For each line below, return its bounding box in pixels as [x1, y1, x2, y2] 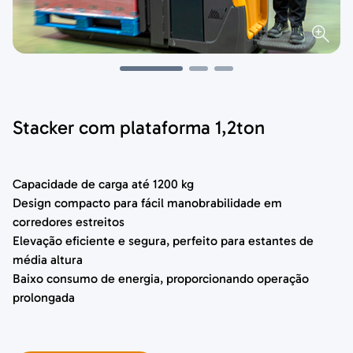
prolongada [13, 289, 76, 305]
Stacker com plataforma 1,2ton [13, 115, 266, 139]
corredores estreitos [13, 214, 125, 229]
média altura [13, 251, 84, 267]
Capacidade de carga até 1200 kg [13, 176, 195, 191]
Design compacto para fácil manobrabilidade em [13, 195, 283, 210]
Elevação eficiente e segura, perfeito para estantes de [13, 232, 314, 248]
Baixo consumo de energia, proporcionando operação [13, 270, 310, 286]
